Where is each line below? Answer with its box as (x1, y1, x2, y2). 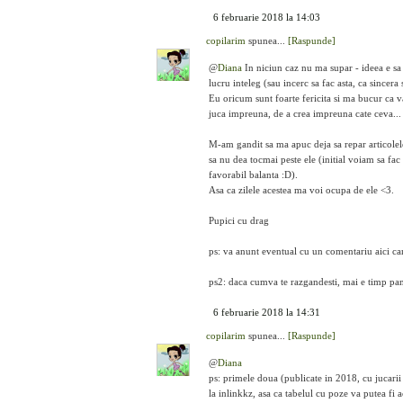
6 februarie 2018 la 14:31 (213, 307, 320, 318)
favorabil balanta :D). (209, 169, 298, 180)
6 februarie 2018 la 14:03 (213, 12, 320, 22)
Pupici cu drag (209, 215, 269, 226)
